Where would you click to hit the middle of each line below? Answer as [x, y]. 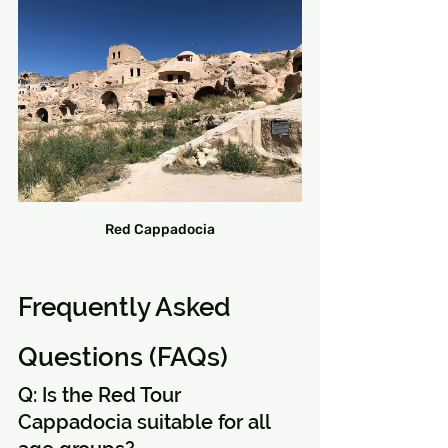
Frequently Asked [127, 306]
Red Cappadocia [160, 229]
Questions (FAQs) [123, 356]
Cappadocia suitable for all [146, 421]
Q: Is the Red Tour [102, 394]
